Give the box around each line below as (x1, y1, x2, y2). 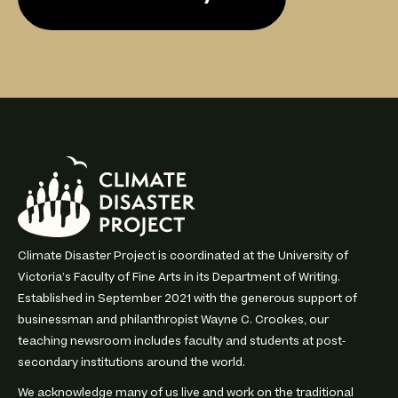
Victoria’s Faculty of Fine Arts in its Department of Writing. (18, 272, 340, 283)
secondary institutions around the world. (18, 357, 245, 369)
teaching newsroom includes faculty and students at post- (18, 336, 346, 347)
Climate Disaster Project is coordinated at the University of (18, 251, 348, 262)
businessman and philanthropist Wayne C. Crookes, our (18, 314, 329, 326)
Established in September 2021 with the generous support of (18, 293, 357, 305)
